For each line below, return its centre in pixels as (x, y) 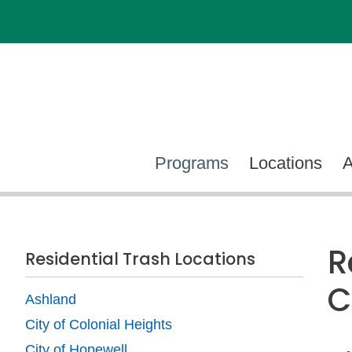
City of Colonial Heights (99, 324)
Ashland (51, 299)
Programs (192, 163)
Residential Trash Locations (140, 258)
